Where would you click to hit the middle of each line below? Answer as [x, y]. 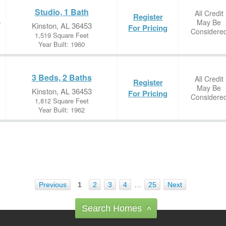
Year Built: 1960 [62, 44]
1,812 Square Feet [62, 101]
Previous [53, 185]
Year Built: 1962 [62, 110]
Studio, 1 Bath [62, 12]
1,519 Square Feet [62, 35]
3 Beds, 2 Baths [62, 77]
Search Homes [112, 208]
